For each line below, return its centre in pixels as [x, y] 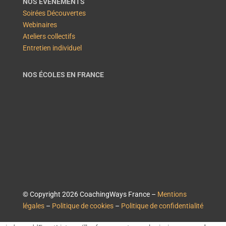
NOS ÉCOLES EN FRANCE [63, 74]
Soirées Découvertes [54, 13]
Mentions [172, 194]
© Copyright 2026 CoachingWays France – [90, 194]
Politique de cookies [82, 206]
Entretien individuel [52, 48]
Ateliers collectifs [49, 36]
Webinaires [40, 24]
